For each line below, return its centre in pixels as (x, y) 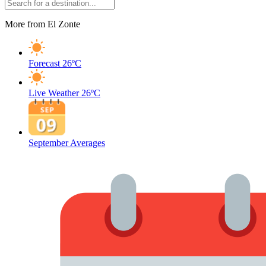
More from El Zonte (42, 24)
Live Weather (54, 93)
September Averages (67, 143)
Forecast (44, 63)
